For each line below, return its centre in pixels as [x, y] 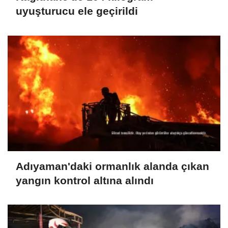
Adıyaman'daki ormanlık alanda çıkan [112, 166]
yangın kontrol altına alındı [85, 180]
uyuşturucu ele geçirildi [77, 11]
